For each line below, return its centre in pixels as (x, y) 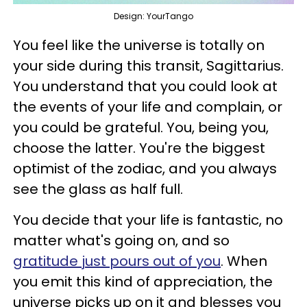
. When (244, 261)
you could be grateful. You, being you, (141, 127)
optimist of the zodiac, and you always (145, 169)
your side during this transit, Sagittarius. (148, 66)
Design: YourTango (153, 16)
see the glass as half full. (100, 189)
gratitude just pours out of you (117, 261)
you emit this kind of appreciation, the (143, 282)
